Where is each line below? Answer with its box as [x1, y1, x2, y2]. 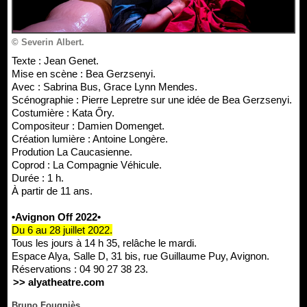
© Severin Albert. [12, 37, 84, 48]
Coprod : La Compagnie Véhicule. [12, 159, 162, 171]
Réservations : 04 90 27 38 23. [12, 263, 148, 275]
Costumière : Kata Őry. [12, 107, 114, 119]
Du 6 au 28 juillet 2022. [12, 224, 112, 236]
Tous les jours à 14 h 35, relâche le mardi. [12, 237, 197, 249]
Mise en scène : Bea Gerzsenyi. [12, 68, 156, 80]
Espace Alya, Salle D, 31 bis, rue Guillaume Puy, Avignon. [12, 250, 269, 262]
